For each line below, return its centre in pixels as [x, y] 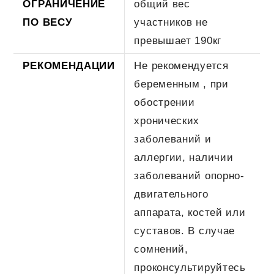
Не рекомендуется [181, 65]
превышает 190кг [178, 40]
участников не [171, 22]
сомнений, [161, 249]
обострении [165, 102]
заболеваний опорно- [189, 176]
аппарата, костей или [190, 212]
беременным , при [181, 84]
